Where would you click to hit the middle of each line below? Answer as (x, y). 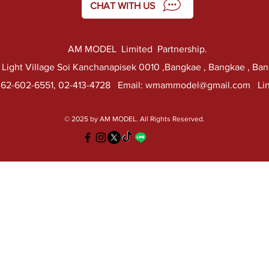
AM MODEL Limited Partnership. (138, 49)
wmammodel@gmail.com (198, 85)
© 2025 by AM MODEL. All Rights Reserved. (134, 119)
